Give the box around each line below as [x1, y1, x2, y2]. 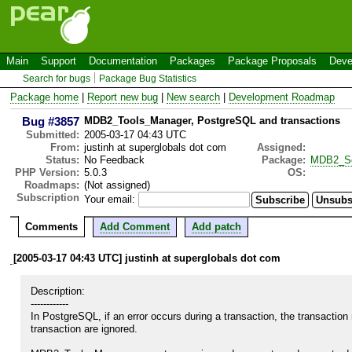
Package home [10, 90, 79, 103]
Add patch [192, 220, 241, 233]
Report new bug [87, 90, 158, 103]
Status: [46, 153, 79, 166]
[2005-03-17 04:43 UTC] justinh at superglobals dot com [13, 251, 280, 264]
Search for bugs [23, 73, 91, 84]
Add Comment [100, 220, 170, 233]
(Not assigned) [84, 178, 150, 191]
